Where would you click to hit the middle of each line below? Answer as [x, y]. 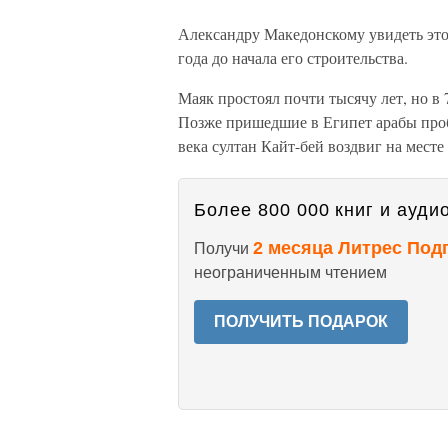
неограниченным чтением [290, 272]
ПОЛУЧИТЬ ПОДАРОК [301, 321]
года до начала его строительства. [293, 57]
